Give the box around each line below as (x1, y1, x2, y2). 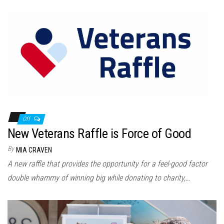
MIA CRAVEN (16, 145, 52, 154)
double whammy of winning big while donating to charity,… (7, 172, 190, 182)
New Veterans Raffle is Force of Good (7, 125, 191, 141)
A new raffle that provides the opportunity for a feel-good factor (7, 158, 207, 168)
